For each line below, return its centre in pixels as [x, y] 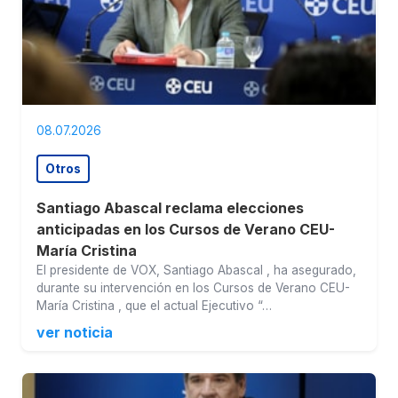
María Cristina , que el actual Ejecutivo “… [154, 306]
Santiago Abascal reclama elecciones [170, 208]
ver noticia [75, 333]
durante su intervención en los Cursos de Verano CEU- [193, 288]
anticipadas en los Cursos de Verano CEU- [186, 230]
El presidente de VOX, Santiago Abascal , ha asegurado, [196, 271]
